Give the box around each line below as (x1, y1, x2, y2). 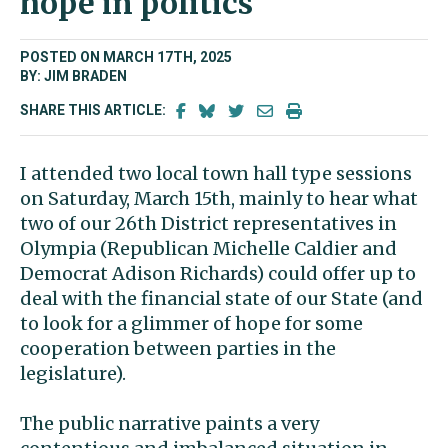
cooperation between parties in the (20, 337, 336, 360)
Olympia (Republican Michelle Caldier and (20, 237, 397, 260)
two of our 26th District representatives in (20, 212, 397, 235)
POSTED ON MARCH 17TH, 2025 (20, 49, 232, 65)
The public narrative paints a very (20, 412, 319, 435)
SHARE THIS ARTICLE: (20, 102, 169, 119)
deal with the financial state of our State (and (20, 287, 423, 310)
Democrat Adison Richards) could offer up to (20, 262, 416, 285)
